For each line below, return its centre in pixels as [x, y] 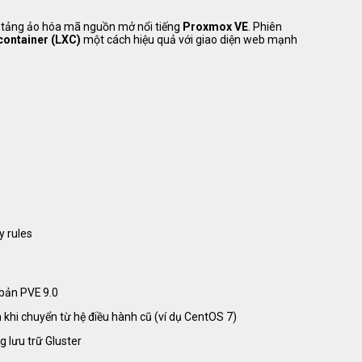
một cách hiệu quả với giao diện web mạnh [189, 40]
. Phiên [265, 27]
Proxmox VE [215, 27]
